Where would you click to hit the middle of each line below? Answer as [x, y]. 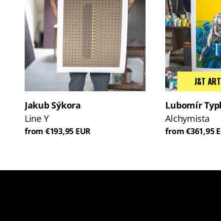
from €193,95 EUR [58, 131]
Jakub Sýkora [53, 105]
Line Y [37, 118]
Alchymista [187, 118]
